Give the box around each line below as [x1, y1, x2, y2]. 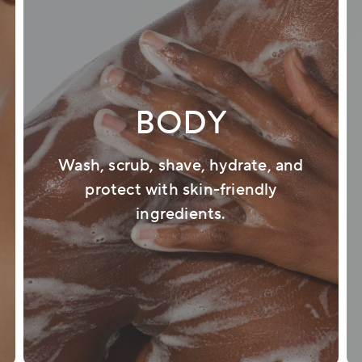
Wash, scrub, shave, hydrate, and [58, 155, 304, 177]
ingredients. [136, 204, 226, 225]
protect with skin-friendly [85, 179, 277, 201]
